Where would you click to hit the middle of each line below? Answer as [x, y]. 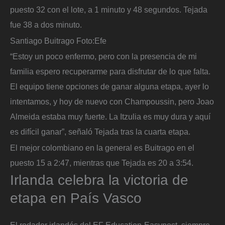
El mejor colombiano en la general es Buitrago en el [102, 147]
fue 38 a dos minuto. [46, 25]
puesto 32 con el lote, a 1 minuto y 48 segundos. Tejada [109, 10]
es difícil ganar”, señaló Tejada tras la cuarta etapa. [101, 132]
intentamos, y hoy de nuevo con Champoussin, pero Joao [112, 102]
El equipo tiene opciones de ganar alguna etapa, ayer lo [109, 87]
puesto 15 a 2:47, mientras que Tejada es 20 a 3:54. [102, 162]
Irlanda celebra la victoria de [99, 180]
